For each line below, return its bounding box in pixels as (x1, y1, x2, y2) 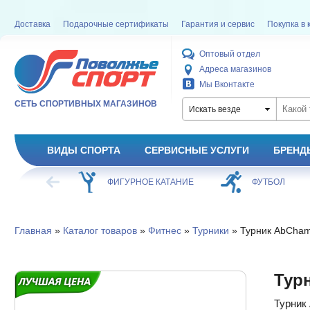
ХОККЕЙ (15, 177, 49, 187)
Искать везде (188, 104, 241, 114)
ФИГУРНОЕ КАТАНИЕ (107, 177, 194, 187)
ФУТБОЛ (251, 177, 285, 187)
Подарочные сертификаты (62, 19, 169, 29)
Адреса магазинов (199, 64, 271, 74)
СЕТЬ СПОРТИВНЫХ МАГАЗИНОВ (14, 99, 157, 109)
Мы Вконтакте (199, 80, 255, 89)
